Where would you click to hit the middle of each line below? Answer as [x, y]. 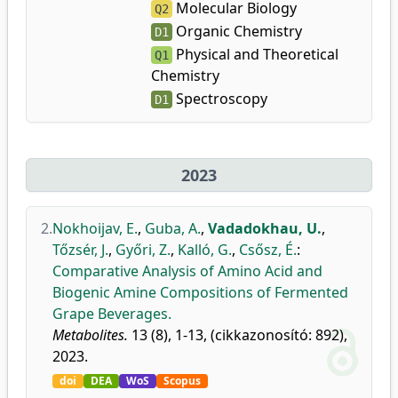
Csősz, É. [268, 250]
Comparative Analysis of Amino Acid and [187, 271]
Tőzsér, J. [80, 250]
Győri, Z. [143, 250]
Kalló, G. [205, 250]
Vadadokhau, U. [265, 228]
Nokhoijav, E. [95, 228]
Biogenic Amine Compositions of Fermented [200, 292]
